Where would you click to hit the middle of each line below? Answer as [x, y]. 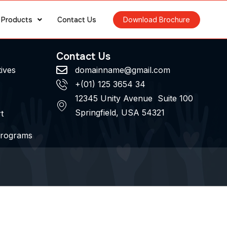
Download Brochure [157, 19]
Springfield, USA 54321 [120, 112]
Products [17, 20]
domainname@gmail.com [123, 70]
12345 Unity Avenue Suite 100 [134, 98]
